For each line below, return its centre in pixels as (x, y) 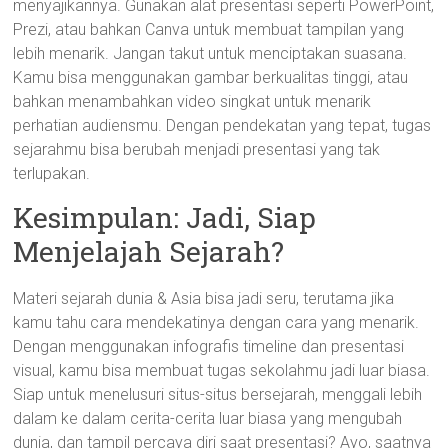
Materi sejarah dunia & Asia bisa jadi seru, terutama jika (204, 298)
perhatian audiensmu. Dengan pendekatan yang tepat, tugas (222, 125)
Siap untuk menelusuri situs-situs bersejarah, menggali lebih (218, 394)
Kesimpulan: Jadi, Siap (165, 217)
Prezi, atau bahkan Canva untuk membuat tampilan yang (209, 29)
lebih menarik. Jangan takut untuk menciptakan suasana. (210, 53)
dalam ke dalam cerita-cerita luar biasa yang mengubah (208, 418)
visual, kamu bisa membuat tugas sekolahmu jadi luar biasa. (222, 370)
